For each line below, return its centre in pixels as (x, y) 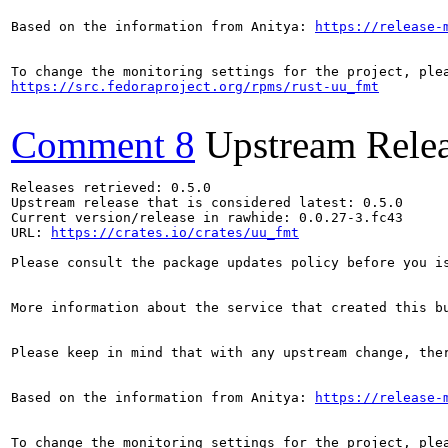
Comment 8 (103, 144)
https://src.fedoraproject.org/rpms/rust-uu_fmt (195, 86)
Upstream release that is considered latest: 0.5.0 (207, 202)
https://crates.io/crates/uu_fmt (175, 232)
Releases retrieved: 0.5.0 (111, 187)
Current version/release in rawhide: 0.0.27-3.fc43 (207, 217)
